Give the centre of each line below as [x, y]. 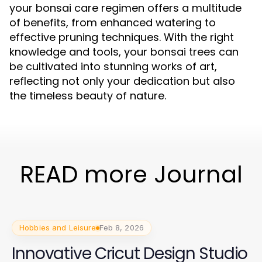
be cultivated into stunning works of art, [113, 66]
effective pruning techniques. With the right [122, 37]
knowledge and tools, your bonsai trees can [124, 52]
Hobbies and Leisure [58, 227]
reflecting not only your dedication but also [122, 81]
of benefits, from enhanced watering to [113, 23]
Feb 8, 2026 [122, 227]
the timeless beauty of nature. [88, 96]
